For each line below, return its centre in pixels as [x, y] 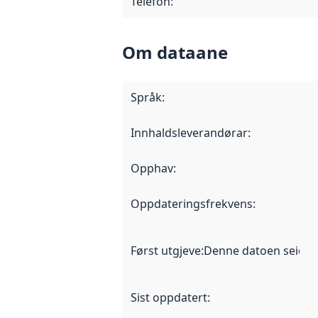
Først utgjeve [166, 250]
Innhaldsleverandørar [189, 132]
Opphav [152, 168]
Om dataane [175, 52]
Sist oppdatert [169, 297]
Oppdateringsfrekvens [192, 203]
